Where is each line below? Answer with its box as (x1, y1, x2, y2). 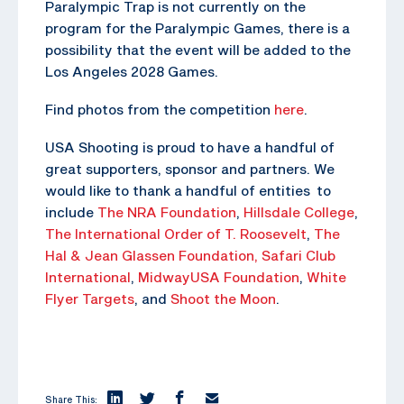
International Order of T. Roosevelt (75, 225, 307, 242)
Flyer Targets (45, 289, 134, 307)
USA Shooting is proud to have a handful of (45, 138, 335, 155)
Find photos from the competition (45, 100, 274, 117)
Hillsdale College (243, 203, 354, 220)
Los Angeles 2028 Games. (45, 62, 218, 79)
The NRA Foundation (97, 203, 236, 220)
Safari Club (262, 246, 335, 263)
